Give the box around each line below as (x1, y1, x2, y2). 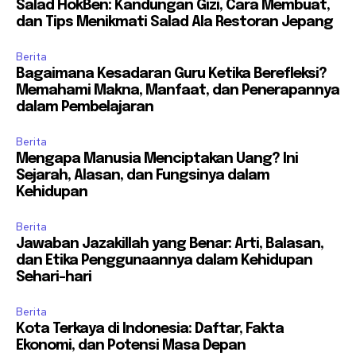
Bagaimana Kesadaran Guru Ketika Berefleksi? (16, 67, 327, 82)
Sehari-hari (16, 270, 91, 285)
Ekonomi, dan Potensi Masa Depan (16, 339, 246, 354)
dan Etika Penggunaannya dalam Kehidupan (16, 253, 312, 269)
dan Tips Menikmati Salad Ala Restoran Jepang (16, 15, 333, 30)
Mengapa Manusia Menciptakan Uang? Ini (16, 152, 298, 167)
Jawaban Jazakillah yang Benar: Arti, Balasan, (16, 237, 323, 252)
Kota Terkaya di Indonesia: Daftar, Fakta (16, 322, 284, 337)
